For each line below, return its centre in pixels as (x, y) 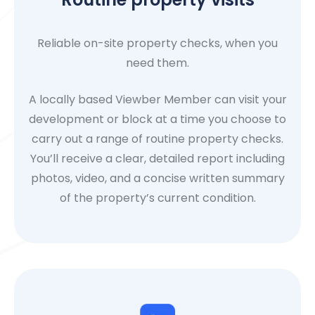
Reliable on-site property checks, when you (157, 43)
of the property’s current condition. (157, 198)
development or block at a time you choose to (157, 119)
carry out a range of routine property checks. (157, 139)
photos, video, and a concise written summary (157, 178)
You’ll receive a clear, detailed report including (157, 158)
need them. (157, 63)
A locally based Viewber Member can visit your (157, 99)
